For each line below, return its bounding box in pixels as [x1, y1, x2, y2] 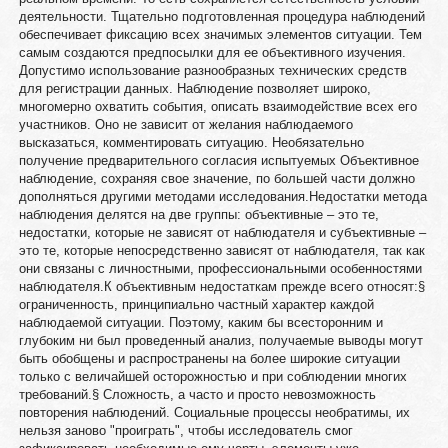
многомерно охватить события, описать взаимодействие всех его [18, 99, 417, 114]
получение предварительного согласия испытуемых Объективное [18, 153, 419, 168]
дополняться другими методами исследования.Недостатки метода [18, 189, 427, 204]
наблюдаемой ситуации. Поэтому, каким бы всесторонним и [18, 315, 383, 330]
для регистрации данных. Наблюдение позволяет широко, [18, 81, 371, 96]
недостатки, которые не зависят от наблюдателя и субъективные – [18, 225, 426, 240]
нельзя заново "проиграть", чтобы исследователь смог [18, 423, 353, 438]
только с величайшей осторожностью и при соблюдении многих [18, 369, 407, 384]
